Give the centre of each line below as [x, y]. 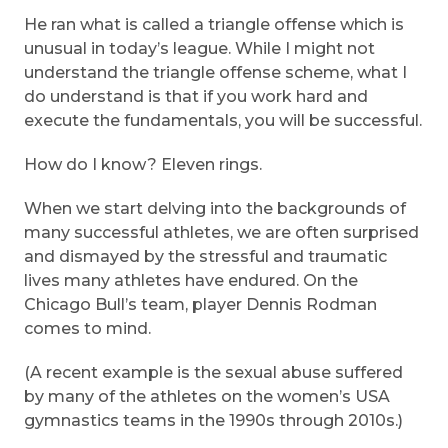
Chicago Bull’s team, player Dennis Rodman [200, 305]
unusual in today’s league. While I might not [199, 49]
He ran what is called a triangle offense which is [214, 25]
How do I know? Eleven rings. [143, 165]
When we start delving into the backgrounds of [215, 209]
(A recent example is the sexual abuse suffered [213, 373]
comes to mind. [87, 329]
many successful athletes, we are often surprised [221, 233]
